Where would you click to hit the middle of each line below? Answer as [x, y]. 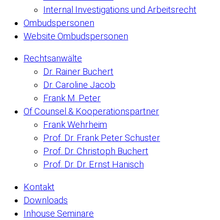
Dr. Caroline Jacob [79, 85]
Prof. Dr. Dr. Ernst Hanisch [94, 165]
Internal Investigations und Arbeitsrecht [120, 10]
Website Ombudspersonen [76, 36]
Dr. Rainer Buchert [78, 72]
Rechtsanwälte [53, 58]
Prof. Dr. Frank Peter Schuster [102, 138]
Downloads [46, 200]
